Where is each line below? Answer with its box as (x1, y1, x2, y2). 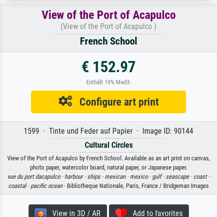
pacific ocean (31, 182, 62, 189)
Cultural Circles (84, 140, 133, 150)
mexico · (130, 172, 152, 180)
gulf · (152, 172, 166, 180)
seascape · (166, 172, 193, 180)
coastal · (8, 182, 31, 189)
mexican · (105, 172, 130, 180)
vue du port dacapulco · (7, 172, 64, 180)
